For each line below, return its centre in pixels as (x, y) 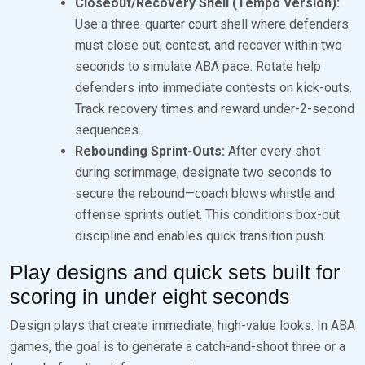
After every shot (273, 151)
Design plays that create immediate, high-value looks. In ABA (182, 325)
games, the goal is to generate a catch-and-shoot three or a (178, 346)
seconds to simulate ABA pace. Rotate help (198, 66)
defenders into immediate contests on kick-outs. (213, 87)
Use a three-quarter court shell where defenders (212, 24)
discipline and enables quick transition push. (200, 235)
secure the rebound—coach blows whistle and (205, 193)
